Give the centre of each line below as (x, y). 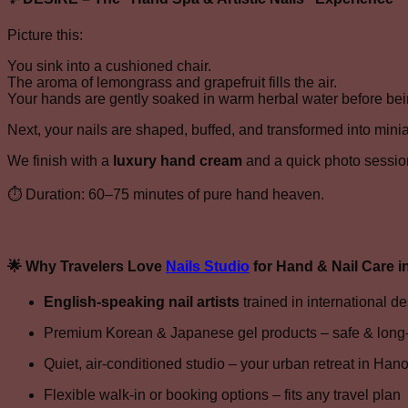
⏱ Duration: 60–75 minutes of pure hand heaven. (166, 194)
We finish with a (60, 160)
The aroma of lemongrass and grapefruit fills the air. (172, 82)
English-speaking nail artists (142, 302)
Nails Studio (208, 266)
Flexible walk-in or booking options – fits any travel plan (222, 395)
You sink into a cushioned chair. (109, 66)
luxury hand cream (178, 160)
